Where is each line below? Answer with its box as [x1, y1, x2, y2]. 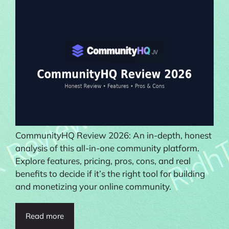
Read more [26, 211, 64, 221]
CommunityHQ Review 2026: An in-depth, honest [15, 130, 212, 141]
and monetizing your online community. [15, 181, 171, 192]
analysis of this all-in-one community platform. [15, 143, 199, 154]
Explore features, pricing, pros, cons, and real [15, 155, 191, 167]
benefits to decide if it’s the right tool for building [15, 168, 205, 179]
